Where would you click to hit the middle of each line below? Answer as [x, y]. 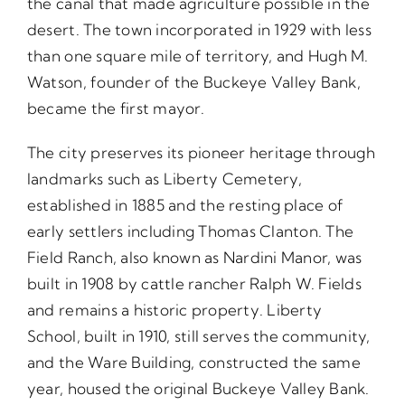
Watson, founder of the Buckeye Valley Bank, [193, 81]
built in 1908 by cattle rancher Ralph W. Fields [194, 283]
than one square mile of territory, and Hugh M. [198, 55]
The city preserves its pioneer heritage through [201, 152]
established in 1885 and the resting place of [185, 204]
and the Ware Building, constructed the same [193, 362]
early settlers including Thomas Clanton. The [190, 231]
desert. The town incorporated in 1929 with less [199, 29]
